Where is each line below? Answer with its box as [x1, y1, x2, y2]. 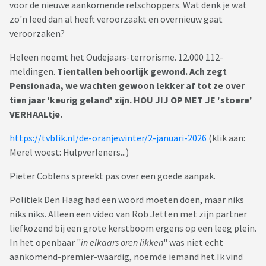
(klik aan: [207, 132, 245, 144]
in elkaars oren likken [81, 236, 163, 249]
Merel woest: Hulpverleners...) [9, 146, 131, 159]
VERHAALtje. [9, 108, 62, 121]
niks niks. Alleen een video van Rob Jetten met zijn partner [9, 208, 247, 220]
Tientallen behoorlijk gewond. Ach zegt [57, 65, 227, 78]
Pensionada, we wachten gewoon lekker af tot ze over [9, 80, 245, 92]
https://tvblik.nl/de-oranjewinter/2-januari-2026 [9, 132, 207, 144]
